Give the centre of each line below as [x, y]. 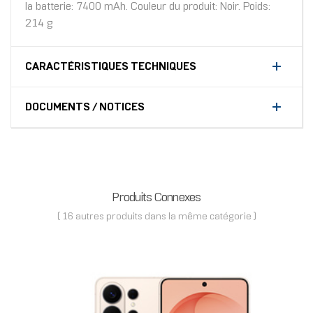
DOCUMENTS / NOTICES [85, 108]
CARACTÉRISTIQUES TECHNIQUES [111, 67]
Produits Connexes [156, 198]
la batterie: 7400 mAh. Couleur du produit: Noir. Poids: [148, 7]
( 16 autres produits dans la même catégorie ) [156, 217]
